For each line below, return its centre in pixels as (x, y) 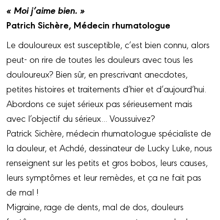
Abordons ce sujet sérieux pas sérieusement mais (100, 103)
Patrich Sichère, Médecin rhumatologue (89, 24)
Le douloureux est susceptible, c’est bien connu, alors (108, 44)
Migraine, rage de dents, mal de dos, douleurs (95, 206)
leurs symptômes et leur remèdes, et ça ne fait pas (104, 177)
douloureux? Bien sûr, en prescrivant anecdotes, (97, 73)
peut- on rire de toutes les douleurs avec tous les (100, 59)
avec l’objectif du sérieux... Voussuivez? (81, 118)
